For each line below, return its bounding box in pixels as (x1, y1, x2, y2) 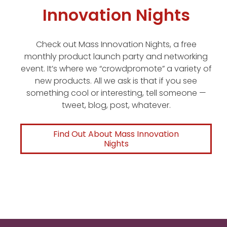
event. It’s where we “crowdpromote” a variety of (20, 63, 212, 75)
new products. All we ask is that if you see (35, 75, 197, 87)
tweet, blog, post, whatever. (61, 99, 171, 111)
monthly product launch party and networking (24, 51, 208, 63)
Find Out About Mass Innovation (53, 128, 179, 140)
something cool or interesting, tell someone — (26, 87, 206, 99)
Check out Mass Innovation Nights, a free (35, 39, 197, 51)
